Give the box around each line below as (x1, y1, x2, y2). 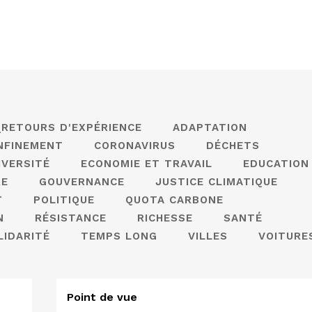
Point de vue (67, 290, 137, 304)
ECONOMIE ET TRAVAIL (81, 157, 212, 170)
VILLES (188, 230, 228, 242)
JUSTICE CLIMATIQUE (155, 175, 278, 188)
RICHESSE (137, 212, 193, 224)
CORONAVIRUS (94, 139, 175, 152)
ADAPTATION (173, 121, 247, 134)
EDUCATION (243, 157, 309, 170)
